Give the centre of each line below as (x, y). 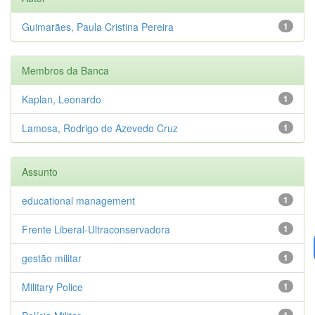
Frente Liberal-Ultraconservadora (96, 229)
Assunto (40, 171)
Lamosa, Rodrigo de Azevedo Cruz (100, 128)
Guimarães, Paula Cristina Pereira (98, 26)
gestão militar (52, 258)
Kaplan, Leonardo (62, 99)
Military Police (52, 287)
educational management (78, 200)
